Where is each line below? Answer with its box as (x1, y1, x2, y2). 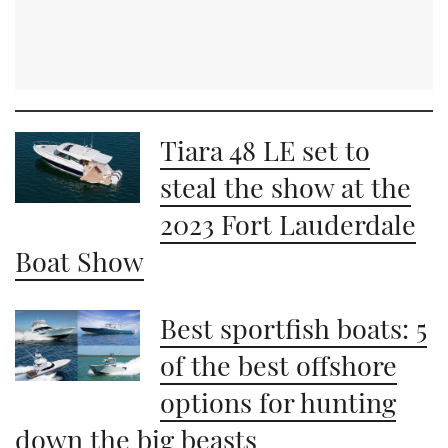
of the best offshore (160, 347, 398, 384)
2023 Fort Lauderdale (160, 206, 417, 243)
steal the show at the (160, 169, 412, 206)
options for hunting (160, 384, 397, 421)
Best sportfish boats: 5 (160, 310, 428, 347)
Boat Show (15, 243, 144, 280)
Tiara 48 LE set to (160, 132, 371, 169)
